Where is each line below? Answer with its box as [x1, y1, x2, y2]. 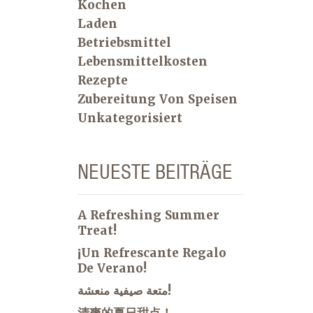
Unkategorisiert [78, 110, 182, 126]
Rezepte [78, 72, 128, 88]
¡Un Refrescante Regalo [78, 245, 226, 261]
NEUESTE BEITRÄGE [78, 158, 233, 184]
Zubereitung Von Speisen [78, 91, 238, 107]
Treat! [78, 222, 117, 238]
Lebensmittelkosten [78, 53, 208, 69]
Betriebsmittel [78, 34, 171, 50]
